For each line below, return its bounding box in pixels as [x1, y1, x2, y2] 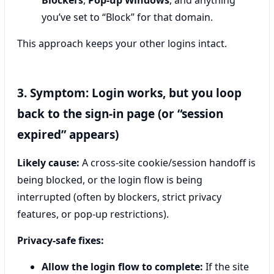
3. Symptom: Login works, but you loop [17, 85, 242, 101]
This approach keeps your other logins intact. [17, 37, 227, 50]
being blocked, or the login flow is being [17, 173, 202, 187]
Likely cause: [17, 156, 80, 169]
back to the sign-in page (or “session [17, 106, 223, 122]
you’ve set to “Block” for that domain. [42, 10, 213, 24]
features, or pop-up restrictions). [17, 207, 169, 221]
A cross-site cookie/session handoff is [80, 156, 256, 169]
